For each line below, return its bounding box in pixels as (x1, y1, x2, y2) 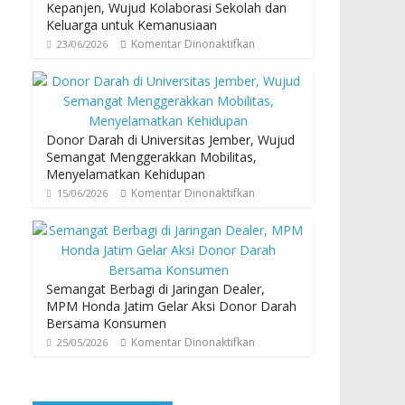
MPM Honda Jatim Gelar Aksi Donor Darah (46, 297, 297, 316)
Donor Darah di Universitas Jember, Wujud (46, 131, 295, 149)
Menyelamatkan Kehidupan (46, 165, 205, 184)
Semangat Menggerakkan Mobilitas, (46, 148, 257, 166)
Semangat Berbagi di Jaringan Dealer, (46, 280, 265, 298)
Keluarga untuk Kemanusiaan (46, 16, 217, 34)
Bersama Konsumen (46, 315, 166, 333)
